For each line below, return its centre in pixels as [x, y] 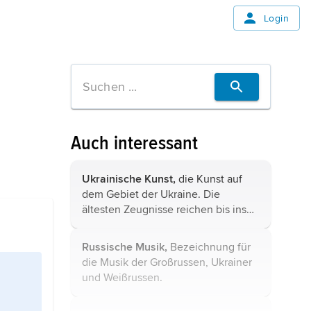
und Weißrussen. [122, 278]
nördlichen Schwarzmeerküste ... [161, 240]
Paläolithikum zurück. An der [151, 225]
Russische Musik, [125, 247]
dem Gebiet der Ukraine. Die [151, 194]
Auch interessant [135, 143]
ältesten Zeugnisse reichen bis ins [164, 210]
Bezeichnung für [209, 247]
